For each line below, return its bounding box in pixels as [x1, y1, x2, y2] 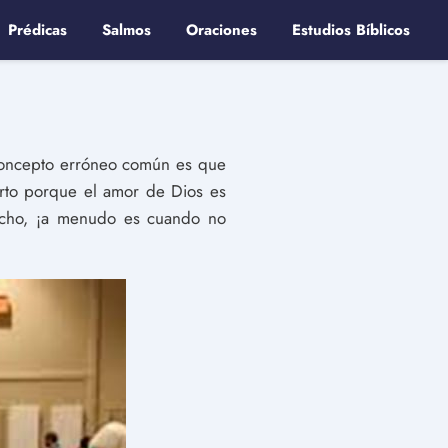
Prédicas [8, 19, 67, 41]
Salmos [102, 19, 151, 41]
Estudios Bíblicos [292, 19, 410, 41]
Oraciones [186, 19, 257, 41]
